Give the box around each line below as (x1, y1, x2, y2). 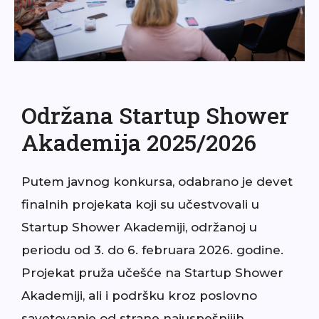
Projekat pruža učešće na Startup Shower (21, 265, 283, 280)
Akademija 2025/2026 (21, 126, 256, 157)
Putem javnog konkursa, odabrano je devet (21, 174, 293, 189)
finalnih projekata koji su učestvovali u (21, 197, 259, 211)
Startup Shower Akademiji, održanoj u (21, 219, 257, 234)
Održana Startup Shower (21, 99, 289, 130)
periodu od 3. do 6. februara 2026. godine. (21, 242, 283, 257)
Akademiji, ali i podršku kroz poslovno (21, 288, 257, 303)
